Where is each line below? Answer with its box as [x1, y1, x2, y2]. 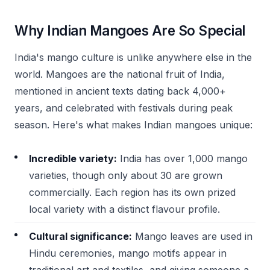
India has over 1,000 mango [117, 152, 248, 165]
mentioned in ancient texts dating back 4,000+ [14, 85, 226, 97]
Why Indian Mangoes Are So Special [14, 22, 245, 39]
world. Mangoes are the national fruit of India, [14, 68, 225, 80]
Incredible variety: [29, 152, 117, 165]
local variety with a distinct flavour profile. [29, 203, 220, 215]
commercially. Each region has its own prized [29, 186, 236, 198]
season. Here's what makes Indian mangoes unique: [14, 119, 253, 131]
